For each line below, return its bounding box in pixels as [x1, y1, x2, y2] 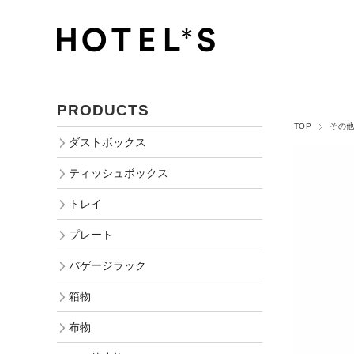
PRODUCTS [57, 102, 149, 119]
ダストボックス [69, 136, 146, 149]
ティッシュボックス [69, 167, 168, 179]
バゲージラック [69, 259, 146, 272]
